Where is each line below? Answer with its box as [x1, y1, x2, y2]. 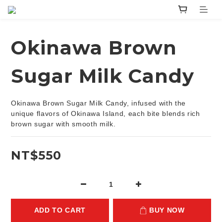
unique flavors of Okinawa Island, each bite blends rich [11, 110, 203, 118]
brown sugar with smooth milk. [11, 120, 116, 128]
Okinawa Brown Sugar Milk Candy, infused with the [11, 99, 188, 108]
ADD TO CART [34, 206, 86, 215]
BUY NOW [149, 206, 185, 215]
